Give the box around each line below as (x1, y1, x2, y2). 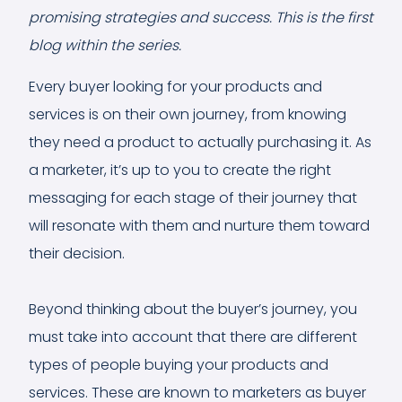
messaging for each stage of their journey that (29, 187, 357, 208)
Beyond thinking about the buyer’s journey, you (29, 298, 357, 319)
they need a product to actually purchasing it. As (29, 131, 371, 153)
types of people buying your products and (29, 354, 328, 375)
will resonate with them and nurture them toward (29, 214, 370, 236)
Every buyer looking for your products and (29, 75, 322, 97)
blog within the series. (29, 34, 181, 56)
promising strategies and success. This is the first (29, 6, 373, 28)
